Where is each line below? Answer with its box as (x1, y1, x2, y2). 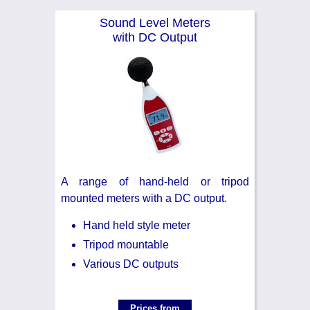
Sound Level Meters (100, 15, 210, 30)
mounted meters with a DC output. (61, 192, 227, 204)
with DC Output (113, 30, 197, 44)
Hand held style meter (83, 219, 190, 231)
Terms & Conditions (17, 40, 159, 59)
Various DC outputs (83, 257, 179, 270)
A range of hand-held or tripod (61, 175, 249, 188)
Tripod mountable (83, 238, 169, 250)
